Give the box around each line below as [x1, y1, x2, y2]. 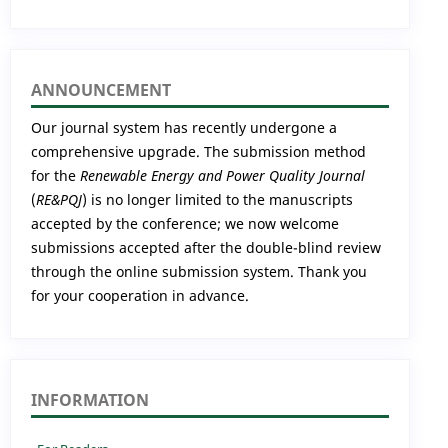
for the [31, 165, 80, 185]
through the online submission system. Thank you [31, 261, 367, 281]
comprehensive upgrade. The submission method [31, 141, 366, 161]
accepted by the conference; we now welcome [31, 213, 339, 233]
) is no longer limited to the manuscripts [82, 189, 353, 209]
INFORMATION [31, 388, 149, 411]
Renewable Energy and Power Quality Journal [80, 165, 365, 185]
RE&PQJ [36, 189, 82, 209]
